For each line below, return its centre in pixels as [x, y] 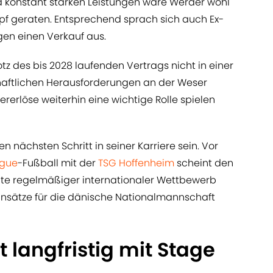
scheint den [204, 163]
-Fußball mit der [58, 163]
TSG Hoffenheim [136, 163]
